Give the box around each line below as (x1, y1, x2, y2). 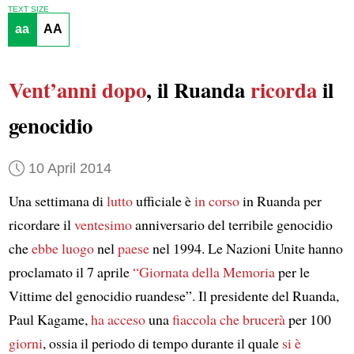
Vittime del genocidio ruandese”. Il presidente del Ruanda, (8, 286, 339, 306)
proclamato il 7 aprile (8, 262, 133, 282)
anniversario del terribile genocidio (131, 215, 333, 235)
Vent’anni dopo (8, 74, 146, 106)
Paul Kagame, (8, 310, 91, 330)
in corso (194, 191, 239, 211)
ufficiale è (132, 191, 194, 211)
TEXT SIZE (7, 4, 49, 13)
